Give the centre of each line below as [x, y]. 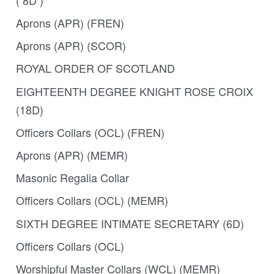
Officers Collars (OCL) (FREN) [90, 132]
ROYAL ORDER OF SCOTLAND [95, 68]
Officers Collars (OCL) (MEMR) [92, 200]
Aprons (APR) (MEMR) [72, 155]
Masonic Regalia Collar [72, 178]
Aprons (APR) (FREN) [70, 23]
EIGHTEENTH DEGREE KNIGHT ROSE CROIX [134, 91]
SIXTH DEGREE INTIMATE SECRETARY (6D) [130, 223]
